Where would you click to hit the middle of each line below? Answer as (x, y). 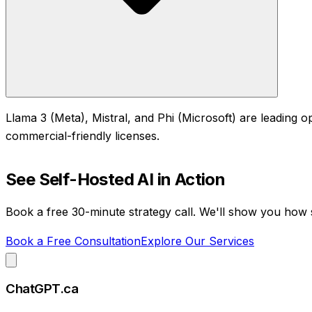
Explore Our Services (197, 241)
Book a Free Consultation (73, 241)
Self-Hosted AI (96, 179)
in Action (189, 179)
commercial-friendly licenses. (83, 135)
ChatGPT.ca (42, 289)
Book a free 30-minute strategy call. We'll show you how (158, 211)
